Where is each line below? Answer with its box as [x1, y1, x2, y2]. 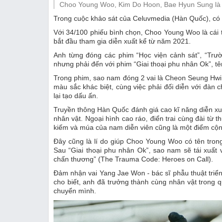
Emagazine [75, 24, 110, 32]
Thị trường [75, 6, 108, 15]
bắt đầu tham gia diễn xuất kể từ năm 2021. [54, 37, 191, 46]
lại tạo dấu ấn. [54, 92, 98, 100]
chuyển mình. [54, 187, 96, 195]
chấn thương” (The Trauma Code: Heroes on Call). [54, 155, 213, 164]
